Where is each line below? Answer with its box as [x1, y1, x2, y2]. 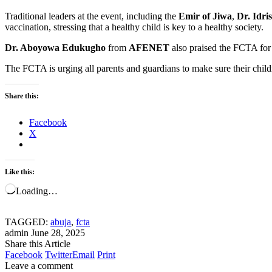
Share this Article [5, 238, 70, 249]
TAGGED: [5, 216, 48, 227]
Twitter [45, 249, 72, 260]
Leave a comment [5, 260, 73, 271]
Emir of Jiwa [178, 10, 232, 21]
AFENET [129, 42, 169, 53]
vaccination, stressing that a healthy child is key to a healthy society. [5, 21, 263, 32]
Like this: [5, 167, 35, 176]
